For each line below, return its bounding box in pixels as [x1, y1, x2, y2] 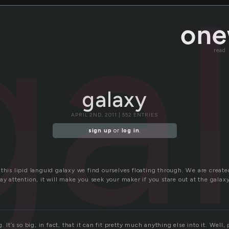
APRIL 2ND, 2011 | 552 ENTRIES [71, 111, 158, 118]
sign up [88, 127, 112, 134]
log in [121, 127, 140, 134]
